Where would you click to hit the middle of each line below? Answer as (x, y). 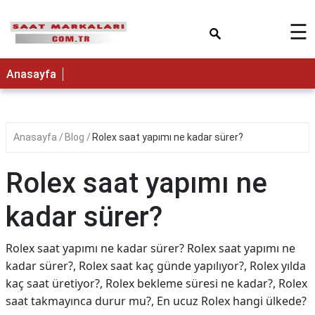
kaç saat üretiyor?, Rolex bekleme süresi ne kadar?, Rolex (156, 283)
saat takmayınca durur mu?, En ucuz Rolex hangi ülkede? (156, 301)
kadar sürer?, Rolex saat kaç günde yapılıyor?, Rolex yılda (156, 266)
